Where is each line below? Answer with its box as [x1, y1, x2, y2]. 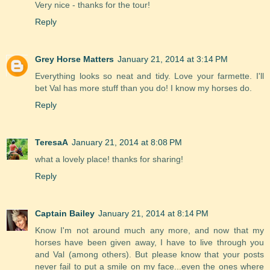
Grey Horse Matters [35, 54, 114, 64]
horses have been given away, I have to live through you [35, 237, 264, 248]
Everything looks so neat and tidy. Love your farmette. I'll [35, 71, 264, 81]
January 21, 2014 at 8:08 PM [72, 137, 182, 148]
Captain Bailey [35, 209, 95, 219]
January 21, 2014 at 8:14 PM [98, 209, 209, 219]
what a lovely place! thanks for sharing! [35, 154, 183, 165]
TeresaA [35, 137, 68, 148]
